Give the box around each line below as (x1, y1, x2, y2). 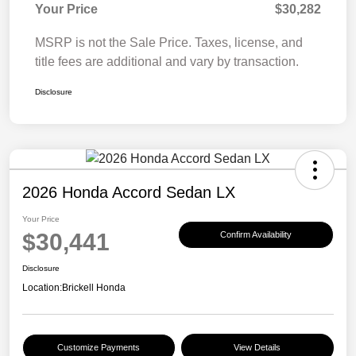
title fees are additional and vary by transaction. (35, 55, 299, 69)
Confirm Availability (220, 229, 292, 239)
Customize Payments (57, 342, 141, 353)
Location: (22, 282, 62, 294)
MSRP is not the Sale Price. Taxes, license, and (35, 36, 303, 50)
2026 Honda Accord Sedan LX (22, 184, 235, 202)
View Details (234, 342, 281, 353)
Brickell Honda (62, 282, 126, 294)
